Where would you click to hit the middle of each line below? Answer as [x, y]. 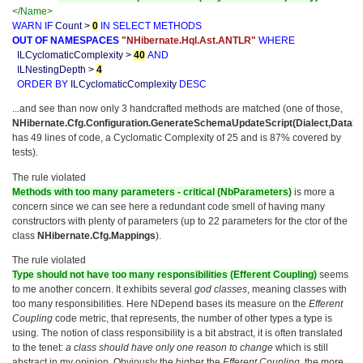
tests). [25, 153]
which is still [301, 347]
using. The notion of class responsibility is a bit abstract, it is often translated [177, 333]
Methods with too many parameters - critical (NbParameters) [152, 192]
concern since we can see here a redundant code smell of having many [169, 206]
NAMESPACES [85, 41]
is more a [313, 192]
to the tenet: [39, 347]
